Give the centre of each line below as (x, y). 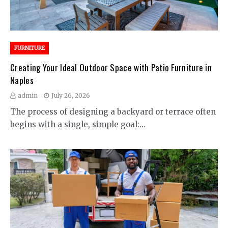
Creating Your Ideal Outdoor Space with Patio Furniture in (111, 67)
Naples (22, 80)
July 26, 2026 (71, 95)
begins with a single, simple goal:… (78, 124)
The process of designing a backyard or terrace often (113, 111)
